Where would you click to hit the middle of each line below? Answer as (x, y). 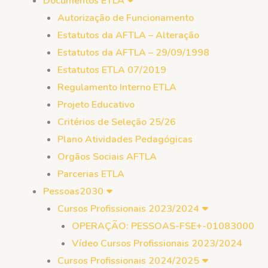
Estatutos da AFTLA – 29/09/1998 (133, 53)
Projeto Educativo (96, 105)
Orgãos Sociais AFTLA (107, 157)
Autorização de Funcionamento (126, 18)
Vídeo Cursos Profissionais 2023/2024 (157, 243)
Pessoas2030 (73, 191)
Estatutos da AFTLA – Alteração (128, 35)
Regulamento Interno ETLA (117, 87)
